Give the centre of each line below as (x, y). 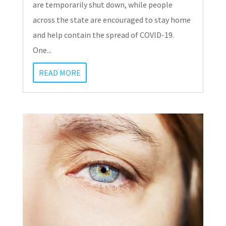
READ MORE (60, 73)
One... (42, 50)
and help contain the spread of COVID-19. (103, 35)
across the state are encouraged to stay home (111, 20)
